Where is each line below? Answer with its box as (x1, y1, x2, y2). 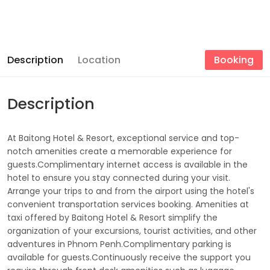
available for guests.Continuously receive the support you (7, 251, 251, 263)
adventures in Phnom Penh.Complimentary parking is (7, 238, 231, 250)
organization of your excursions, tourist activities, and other (7, 225, 257, 237)
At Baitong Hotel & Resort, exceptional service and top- (7, 132, 239, 144)
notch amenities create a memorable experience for (7, 145, 232, 157)
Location (78, 53, 121, 67)
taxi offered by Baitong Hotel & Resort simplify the (7, 212, 218, 224)
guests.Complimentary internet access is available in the (7, 159, 248, 171)
